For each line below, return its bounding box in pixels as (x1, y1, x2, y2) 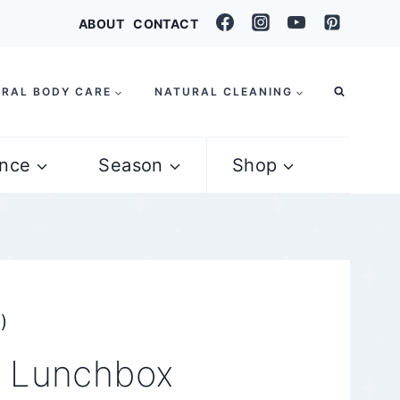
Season (98, 154, 163, 176)
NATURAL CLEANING (154, 85, 293, 98)
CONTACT (133, 16, 198, 31)
